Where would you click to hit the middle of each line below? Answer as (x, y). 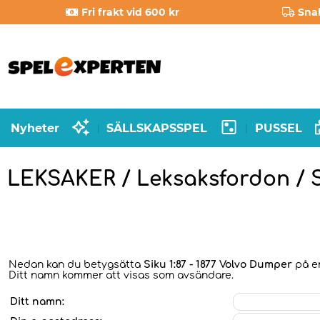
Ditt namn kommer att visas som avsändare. (121, 275)
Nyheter (35, 128)
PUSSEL (278, 128)
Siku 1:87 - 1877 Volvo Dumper (218, 265)
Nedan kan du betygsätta (76, 265)
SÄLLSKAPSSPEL (157, 128)
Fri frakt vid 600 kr (131, 12)
